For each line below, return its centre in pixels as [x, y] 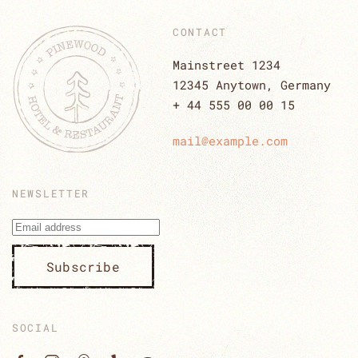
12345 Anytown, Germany [252, 85]
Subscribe [83, 267]
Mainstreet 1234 [227, 65]
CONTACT [200, 32]
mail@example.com [230, 141]
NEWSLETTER [51, 194]
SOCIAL [36, 328]
